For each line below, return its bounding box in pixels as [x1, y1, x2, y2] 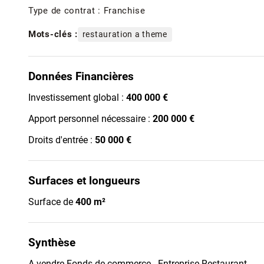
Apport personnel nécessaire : [28, 113, 153, 124]
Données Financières [28, 69, 134, 83]
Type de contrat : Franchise [28, 5, 146, 16]
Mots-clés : [28, 29, 78, 40]
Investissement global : [28, 91, 126, 103]
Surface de [28, 196, 75, 207]
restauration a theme [82, 29, 167, 39]
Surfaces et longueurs [28, 173, 140, 187]
